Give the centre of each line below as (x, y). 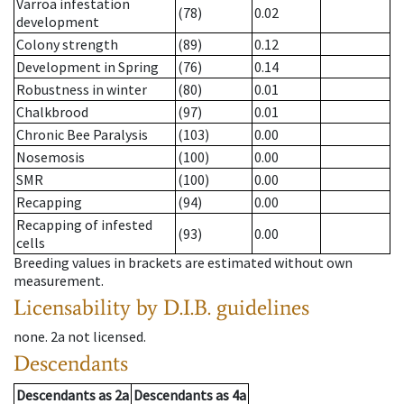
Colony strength (67, 45)
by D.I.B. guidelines (223, 308)
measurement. (59, 281)
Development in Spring (87, 67)
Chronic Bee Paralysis (82, 135)
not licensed (106, 337)
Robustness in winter (82, 90)
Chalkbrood (52, 112)
